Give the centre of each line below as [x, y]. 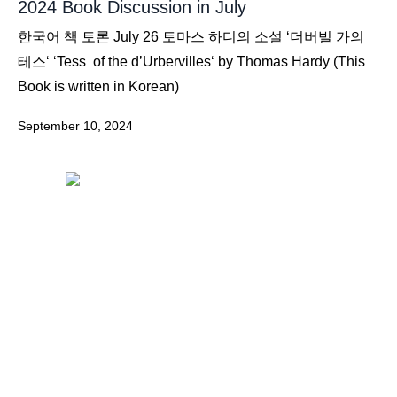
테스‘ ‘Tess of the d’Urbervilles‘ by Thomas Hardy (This [191, 62]
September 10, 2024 [75, 126]
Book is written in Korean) [98, 87]
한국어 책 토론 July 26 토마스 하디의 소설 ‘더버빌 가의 [191, 37]
